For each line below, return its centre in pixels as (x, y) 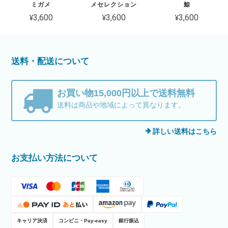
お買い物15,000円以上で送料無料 (126, 93)
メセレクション (114, 5)
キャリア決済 (32, 221)
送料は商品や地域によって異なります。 (121, 105)
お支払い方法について (55, 158)
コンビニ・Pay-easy (83, 221)
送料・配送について (50, 62)
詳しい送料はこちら (184, 132)
